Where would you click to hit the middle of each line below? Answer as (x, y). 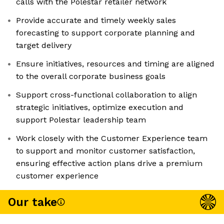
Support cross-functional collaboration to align (106, 95)
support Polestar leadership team (81, 120)
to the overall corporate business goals (91, 76)
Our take (32, 202)
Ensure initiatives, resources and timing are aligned (115, 64)
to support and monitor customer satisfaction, (105, 151)
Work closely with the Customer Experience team (112, 138)
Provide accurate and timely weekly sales (96, 20)
